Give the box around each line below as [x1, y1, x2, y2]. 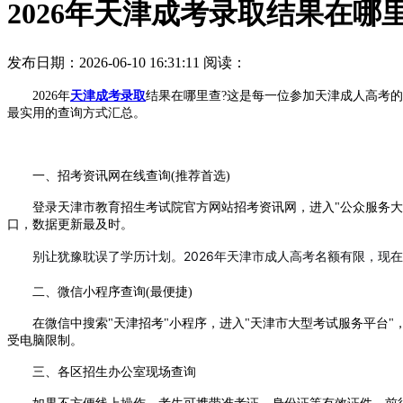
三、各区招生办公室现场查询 [7, 364, 196, 379]
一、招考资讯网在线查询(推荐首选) [7, 168, 230, 183]
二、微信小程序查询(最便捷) [7, 284, 193, 299]
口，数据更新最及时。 [7, 217, 133, 231]
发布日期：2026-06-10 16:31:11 [7, 54, 200, 70]
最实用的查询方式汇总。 [7, 105, 146, 120]
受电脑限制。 [7, 333, 83, 347]
